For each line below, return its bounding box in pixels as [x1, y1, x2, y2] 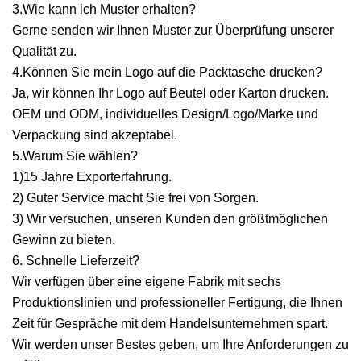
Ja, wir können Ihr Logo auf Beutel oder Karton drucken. [12, 86, 329, 100]
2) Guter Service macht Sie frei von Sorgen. [12, 191, 259, 205]
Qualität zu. [12, 44, 77, 58]
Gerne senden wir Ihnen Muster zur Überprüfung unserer [12, 23, 334, 37]
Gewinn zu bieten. [12, 233, 115, 247]
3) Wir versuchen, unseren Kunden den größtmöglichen [12, 212, 328, 226]
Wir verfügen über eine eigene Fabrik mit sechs [12, 275, 281, 288]
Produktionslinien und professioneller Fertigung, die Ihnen [12, 296, 342, 309]
